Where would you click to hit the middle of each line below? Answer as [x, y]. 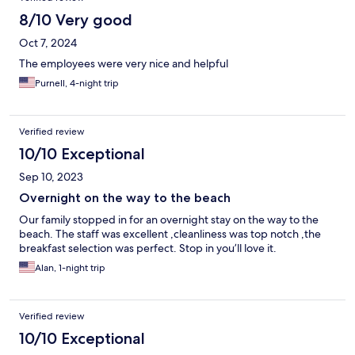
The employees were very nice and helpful [124, 64]
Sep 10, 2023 [51, 177]
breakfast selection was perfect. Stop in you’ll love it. [148, 248]
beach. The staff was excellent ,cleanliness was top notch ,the [170, 234]
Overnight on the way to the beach [125, 198]
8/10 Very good [76, 20]
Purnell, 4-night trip [77, 84]
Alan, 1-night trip [70, 268]
